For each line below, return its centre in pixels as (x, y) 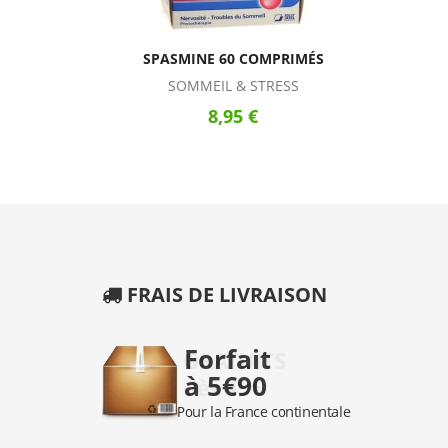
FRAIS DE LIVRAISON (227, 295)
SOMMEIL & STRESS (233, 86)
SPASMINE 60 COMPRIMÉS (233, 59)
